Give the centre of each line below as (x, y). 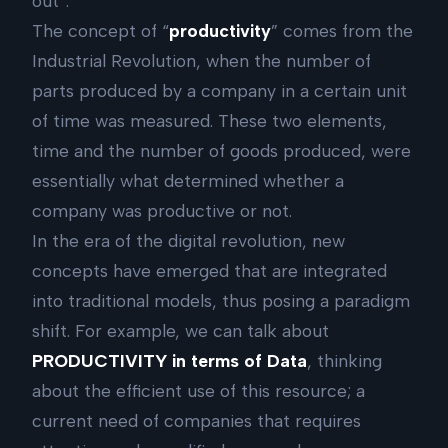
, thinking (344, 361)
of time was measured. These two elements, (209, 121)
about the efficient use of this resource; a (198, 391)
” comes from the (342, 31)
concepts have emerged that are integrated (209, 271)
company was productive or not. (162, 211)
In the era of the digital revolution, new (188, 241)
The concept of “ (100, 31)
